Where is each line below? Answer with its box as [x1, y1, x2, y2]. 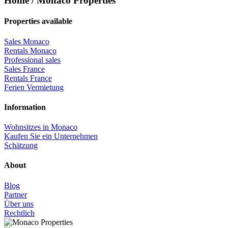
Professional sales [4, 55, 61, 64]
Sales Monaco [4, 37, 49, 46]
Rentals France [4, 73, 52, 82]
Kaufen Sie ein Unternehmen [4, 132, 98, 141]
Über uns [4, 199, 34, 208]
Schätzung [4, 141, 38, 150]
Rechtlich [4, 208, 35, 217]
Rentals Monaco [4, 46, 56, 55]
